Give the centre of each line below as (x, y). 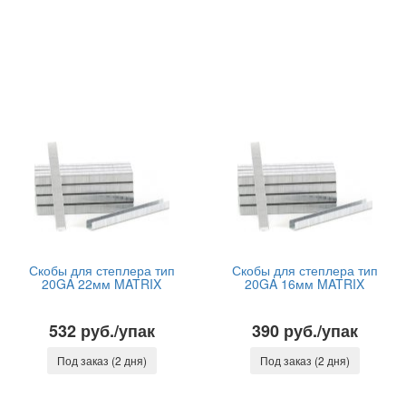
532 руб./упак (101, 331)
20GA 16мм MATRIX (304, 284)
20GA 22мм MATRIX (101, 284)
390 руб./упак (304, 331)
